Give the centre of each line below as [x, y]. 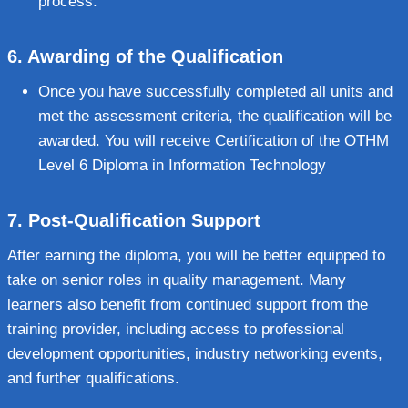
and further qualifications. [93, 378]
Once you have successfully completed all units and [215, 91]
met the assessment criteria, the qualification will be [215, 116]
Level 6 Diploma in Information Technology [182, 165]
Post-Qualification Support [144, 220]
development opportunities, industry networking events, [195, 353]
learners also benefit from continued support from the [188, 304]
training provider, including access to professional [176, 329]
